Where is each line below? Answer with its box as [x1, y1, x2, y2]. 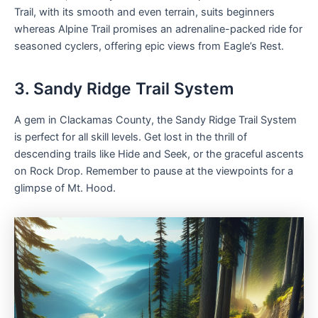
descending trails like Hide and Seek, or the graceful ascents [14, 148, 304, 161]
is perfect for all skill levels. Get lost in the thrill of [14, 131, 247, 144]
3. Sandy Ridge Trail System [14, 79, 234, 99]
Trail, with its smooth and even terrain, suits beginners [14, 6, 275, 19]
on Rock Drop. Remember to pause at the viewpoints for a [14, 165, 293, 178]
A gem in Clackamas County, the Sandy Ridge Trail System [14, 114, 297, 127]
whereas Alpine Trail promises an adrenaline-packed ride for [14, 23, 302, 36]
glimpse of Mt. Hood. [14, 182, 116, 195]
